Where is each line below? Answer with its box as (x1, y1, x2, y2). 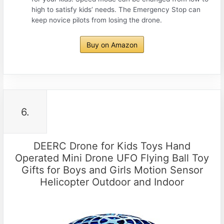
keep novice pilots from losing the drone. (31, 16, 162, 24)
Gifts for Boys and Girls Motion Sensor (21, 163, 203, 176)
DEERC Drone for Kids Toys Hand (33, 139, 190, 152)
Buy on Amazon (86, 40, 137, 49)
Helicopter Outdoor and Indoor (40, 175, 184, 188)
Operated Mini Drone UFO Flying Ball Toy (15, 151, 209, 164)
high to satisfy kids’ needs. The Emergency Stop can (31, 5, 201, 14)
